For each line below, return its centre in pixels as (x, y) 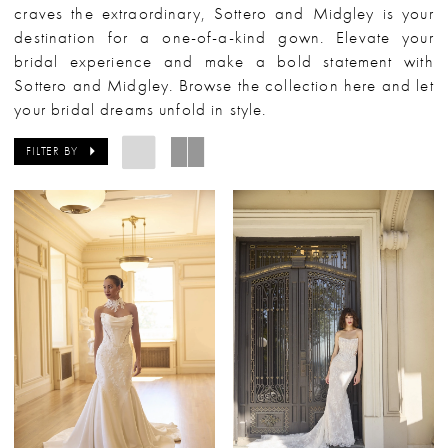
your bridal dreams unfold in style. (140, 109)
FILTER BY (52, 151)
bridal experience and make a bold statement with (224, 61)
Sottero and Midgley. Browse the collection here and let (224, 85)
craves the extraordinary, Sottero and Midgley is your (224, 13)
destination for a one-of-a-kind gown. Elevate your (224, 37)
